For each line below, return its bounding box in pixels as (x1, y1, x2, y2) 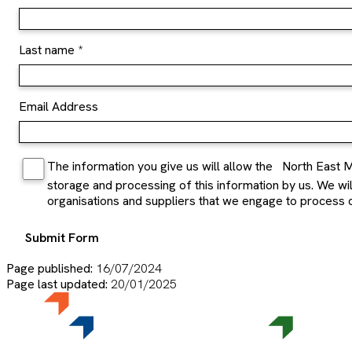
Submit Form (25, 229, 99, 246)
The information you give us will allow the (46, 157, 276, 174)
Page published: (6, 259, 96, 277)
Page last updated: (6, 275, 111, 292)
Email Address (19, 97, 98, 115)
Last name (19, 41, 75, 58)
